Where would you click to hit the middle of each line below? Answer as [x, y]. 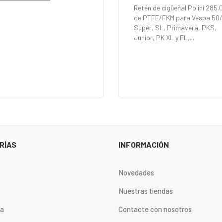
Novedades [136, 172]
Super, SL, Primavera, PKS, [175, 27]
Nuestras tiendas [146, 191]
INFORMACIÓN [144, 144]
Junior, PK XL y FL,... [164, 37]
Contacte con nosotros [155, 209]
